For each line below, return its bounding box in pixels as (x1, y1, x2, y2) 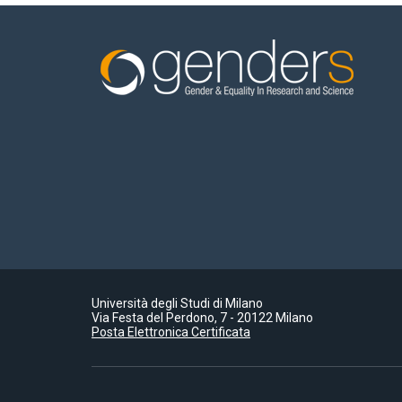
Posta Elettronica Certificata (92, 325, 250, 340)
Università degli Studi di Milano (92, 296, 263, 311)
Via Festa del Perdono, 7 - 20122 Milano (92, 310, 313, 326)
